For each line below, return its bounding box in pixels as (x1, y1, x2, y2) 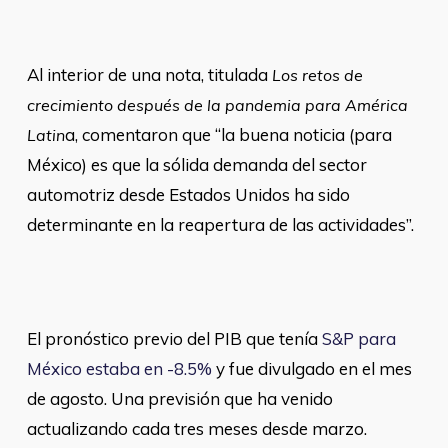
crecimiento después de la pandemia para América (26, 95, 408, 115)
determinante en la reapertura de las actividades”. (26, 214, 414, 235)
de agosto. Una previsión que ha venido (26, 388, 333, 409)
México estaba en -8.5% (26, 358, 212, 379)
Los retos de (271, 65, 363, 85)
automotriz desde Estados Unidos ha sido (26, 184, 350, 205)
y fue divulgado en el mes (211, 358, 412, 379)
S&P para (321, 328, 396, 349)
